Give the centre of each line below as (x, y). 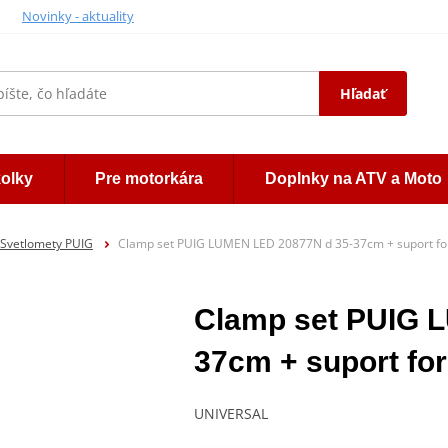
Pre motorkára (149, 179)
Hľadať (363, 93)
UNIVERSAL (231, 414)
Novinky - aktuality (77, 15)
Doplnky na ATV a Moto (353, 179)
